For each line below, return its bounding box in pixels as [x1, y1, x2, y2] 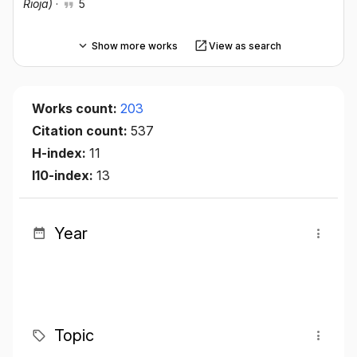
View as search [208, 39, 281, 52]
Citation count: [32, 123, 131, 139]
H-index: [32, 145, 89, 162]
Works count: [32, 100, 120, 117]
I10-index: [32, 167, 96, 184]
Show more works [91, 39, 178, 52]
